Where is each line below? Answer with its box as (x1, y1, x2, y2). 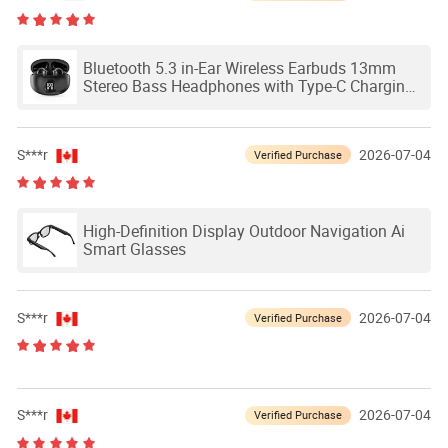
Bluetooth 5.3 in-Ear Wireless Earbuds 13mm (82, 57, 396, 80)
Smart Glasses (82, 238, 186, 261)
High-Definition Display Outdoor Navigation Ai (82, 220, 405, 243)
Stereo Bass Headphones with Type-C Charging (82, 75, 414, 98)
